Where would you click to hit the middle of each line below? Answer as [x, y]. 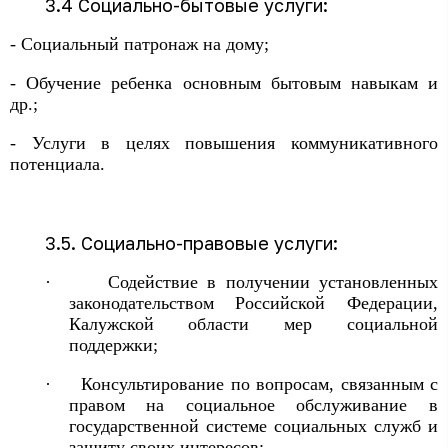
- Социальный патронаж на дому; [139, 44]
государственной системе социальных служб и [253, 426]
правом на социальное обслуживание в [253, 405]
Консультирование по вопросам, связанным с [260, 384]
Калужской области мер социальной [253, 324]
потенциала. [57, 164]
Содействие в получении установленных [273, 282]
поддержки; [113, 345]
